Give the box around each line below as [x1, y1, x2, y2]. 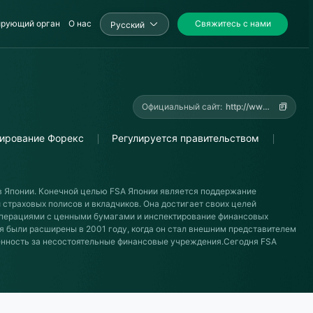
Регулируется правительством [112, 132, 259, 144]
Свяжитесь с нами [194, 18, 271, 29]
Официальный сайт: [142, 101, 222, 112]
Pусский [110, 19, 145, 30]
